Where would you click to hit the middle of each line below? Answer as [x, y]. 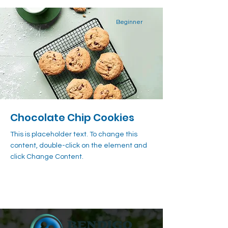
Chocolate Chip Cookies [72, 118]
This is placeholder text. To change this [74, 134]
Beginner [129, 22]
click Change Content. [47, 157]
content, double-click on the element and [79, 146]
